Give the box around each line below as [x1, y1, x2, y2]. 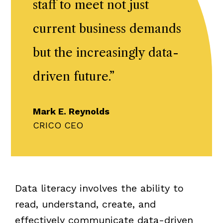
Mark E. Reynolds [33, 106, 110, 116]
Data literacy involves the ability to [14, 182, 184, 194]
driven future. [33, 69, 110, 84]
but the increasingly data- [33, 45, 179, 60]
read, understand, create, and [14, 198, 156, 210]
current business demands [33, 21, 181, 36]
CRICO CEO [33, 119, 83, 130]
